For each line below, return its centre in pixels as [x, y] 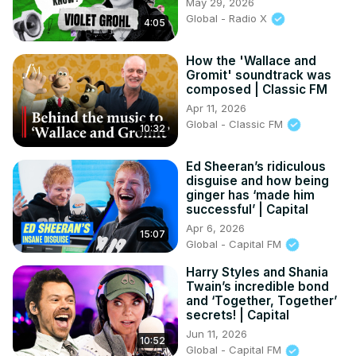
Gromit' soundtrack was [259, 75]
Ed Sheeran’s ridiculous [256, 166]
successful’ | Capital [247, 209]
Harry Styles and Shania [257, 273]
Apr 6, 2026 [215, 228]
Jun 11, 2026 [217, 334]
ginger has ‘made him [250, 195]
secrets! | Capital [238, 315]
